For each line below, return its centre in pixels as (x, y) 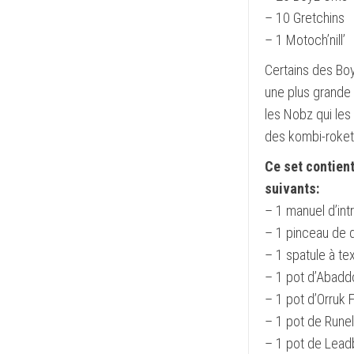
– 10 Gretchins (304, 18)
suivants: (292, 188)
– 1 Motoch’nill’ (305, 40)
